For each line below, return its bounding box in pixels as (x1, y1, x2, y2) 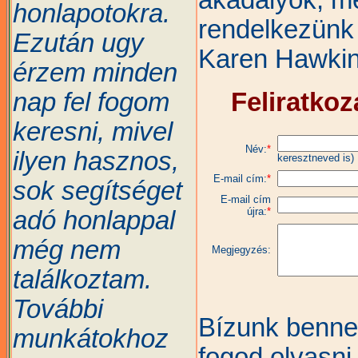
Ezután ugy (13, 28, 144, 58)
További (13, 294, 103, 324)
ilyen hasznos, (13, 146, 179, 176)
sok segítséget (13, 176, 182, 205)
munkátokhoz (13, 324, 169, 353)
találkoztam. (13, 265, 152, 294)
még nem (13, 235, 121, 265)
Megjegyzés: (212, 244, 271, 256)
